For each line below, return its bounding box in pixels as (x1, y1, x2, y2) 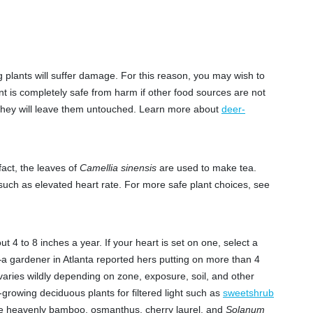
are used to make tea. (156, 162, 256, 173)
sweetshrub (223, 288, 274, 299)
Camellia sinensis (80, 162, 156, 173)
